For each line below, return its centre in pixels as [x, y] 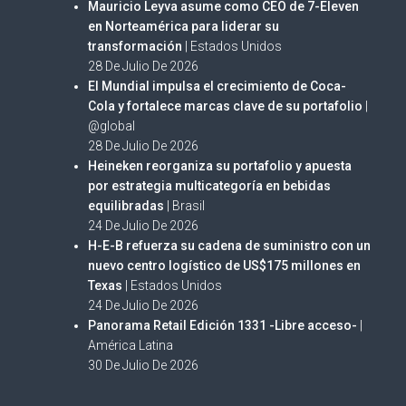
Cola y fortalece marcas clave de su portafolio [226, 106]
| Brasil [185, 206]
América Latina [131, 345]
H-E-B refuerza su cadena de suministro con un [230, 246]
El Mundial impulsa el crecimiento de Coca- [217, 86]
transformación [135, 46]
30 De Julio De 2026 [144, 365]
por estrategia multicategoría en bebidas [210, 186]
